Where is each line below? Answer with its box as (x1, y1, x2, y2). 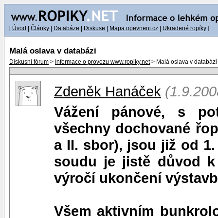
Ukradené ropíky (163, 25, 206, 32)
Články (31, 25, 49, 32)
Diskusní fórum (9, 58, 49, 65)
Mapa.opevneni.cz (109, 25, 158, 32)
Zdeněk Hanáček (54, 83, 161, 99)
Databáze (54, 25, 79, 32)
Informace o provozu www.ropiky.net (55, 58, 150, 65)
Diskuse (84, 25, 105, 32)
